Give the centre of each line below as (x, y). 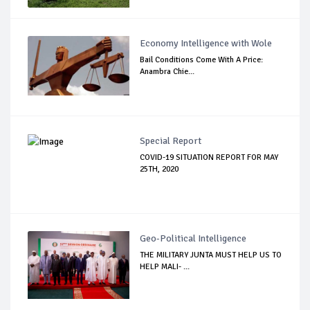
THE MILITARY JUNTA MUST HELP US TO (211, 255)
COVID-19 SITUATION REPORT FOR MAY (209, 157)
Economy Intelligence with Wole (206, 43)
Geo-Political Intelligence (193, 238)
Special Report (171, 140)
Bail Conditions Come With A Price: (202, 60)
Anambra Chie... (167, 71)
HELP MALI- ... (165, 266)
